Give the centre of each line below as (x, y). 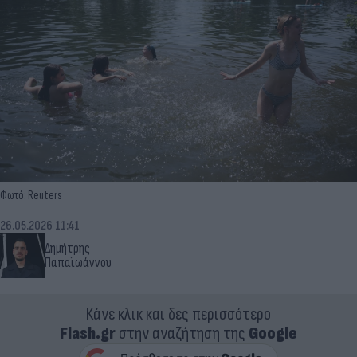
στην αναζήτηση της (182, 333)
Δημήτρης (67, 248)
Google (273, 333)
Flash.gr (88, 333)
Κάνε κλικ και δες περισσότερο (178, 314)
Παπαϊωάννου (78, 263)
